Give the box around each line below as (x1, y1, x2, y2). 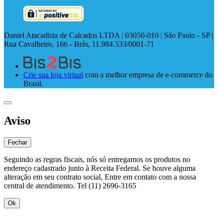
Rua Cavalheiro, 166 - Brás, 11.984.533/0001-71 (4, 40, 154, 49)
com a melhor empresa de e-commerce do (83, 70, 213, 79)
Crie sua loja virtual (23, 70, 83, 79)
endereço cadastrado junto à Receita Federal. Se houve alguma (4, 163, 196, 172)
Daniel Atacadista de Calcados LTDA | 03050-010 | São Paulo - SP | (4, 31, 213, 40)
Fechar (8, 138, 27, 146)
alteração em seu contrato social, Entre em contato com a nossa (4, 172, 196, 181)
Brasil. (23, 79, 43, 88)
